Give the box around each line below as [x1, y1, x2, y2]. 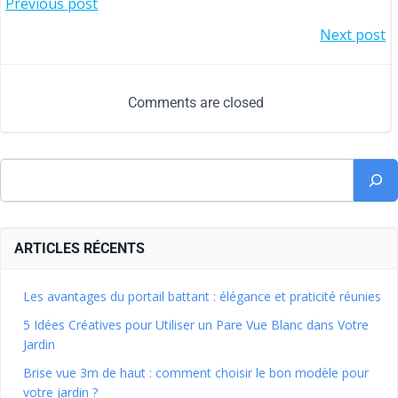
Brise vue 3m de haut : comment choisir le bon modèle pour [23, 364, 369, 381]
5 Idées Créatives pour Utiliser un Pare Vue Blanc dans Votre [23, 316, 369, 333]
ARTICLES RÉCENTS [14, 240, 145, 257]
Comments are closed [127, 94, 264, 111]
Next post [320, 25, 386, 44]
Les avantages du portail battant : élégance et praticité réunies [23, 288, 381, 305]
